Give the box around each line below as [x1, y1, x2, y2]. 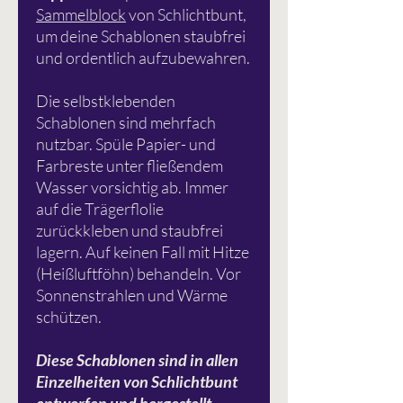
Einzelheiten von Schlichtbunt [36, 372, 237, 392]
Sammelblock [36, 4, 126, 25]
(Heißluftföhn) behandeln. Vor [36, 264, 241, 284]
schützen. [36, 307, 102, 327]
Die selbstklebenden [36, 91, 175, 112]
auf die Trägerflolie [36, 199, 164, 219]
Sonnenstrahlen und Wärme [36, 285, 228, 306]
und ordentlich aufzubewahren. [36, 48, 250, 68]
